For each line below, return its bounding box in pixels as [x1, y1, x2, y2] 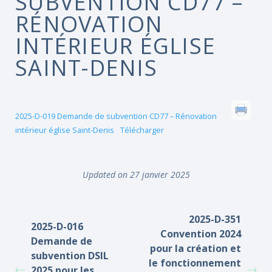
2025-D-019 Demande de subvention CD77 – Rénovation [15, 110, 217, 121]
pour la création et [150, 242, 241, 255]
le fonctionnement [149, 256, 241, 270]
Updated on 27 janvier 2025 [82, 169, 190, 180]
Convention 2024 [160, 227, 241, 240]
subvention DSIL [31, 249, 109, 262]
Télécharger [120, 124, 164, 135]
